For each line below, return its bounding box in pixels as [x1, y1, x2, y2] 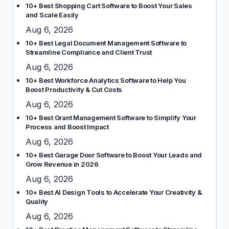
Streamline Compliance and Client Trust [26, 48, 152, 56]
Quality [26, 197, 49, 205]
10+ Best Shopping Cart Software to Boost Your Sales [26, 2, 192, 10]
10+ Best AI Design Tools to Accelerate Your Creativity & [26, 188, 202, 196]
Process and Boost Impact [26, 123, 109, 131]
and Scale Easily [26, 11, 79, 19]
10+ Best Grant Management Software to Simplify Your [26, 113, 196, 122]
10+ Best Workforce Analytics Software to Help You [26, 76, 186, 84]
